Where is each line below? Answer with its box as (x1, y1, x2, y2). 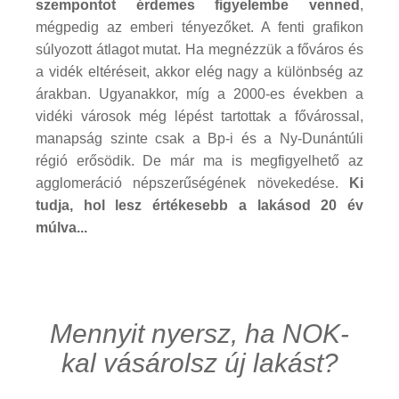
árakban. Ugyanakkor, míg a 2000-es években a (36, 85, 363, 102)
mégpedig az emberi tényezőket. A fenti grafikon (36, 19, 363, 35)
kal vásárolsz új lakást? (61, 347, 338, 378)
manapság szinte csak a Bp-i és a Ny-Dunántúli (36, 130, 363, 146)
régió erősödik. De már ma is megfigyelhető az (36, 152, 363, 168)
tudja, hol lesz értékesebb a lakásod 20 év (36, 197, 363, 213)
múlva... (36, 219, 87, 235)
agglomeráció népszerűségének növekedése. (36, 175, 349, 191)
